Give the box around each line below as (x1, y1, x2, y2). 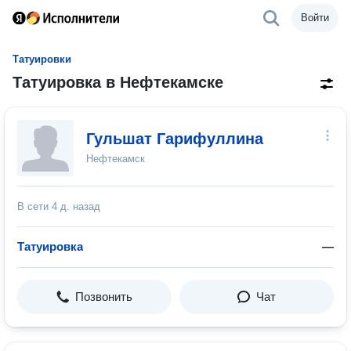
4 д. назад (52, 201, 100, 212)
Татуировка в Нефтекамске (13, 74, 223, 91)
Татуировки (13, 53, 71, 65)
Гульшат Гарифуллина (86, 130, 263, 147)
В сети (17, 201, 52, 212)
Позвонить (75, 290, 132, 303)
